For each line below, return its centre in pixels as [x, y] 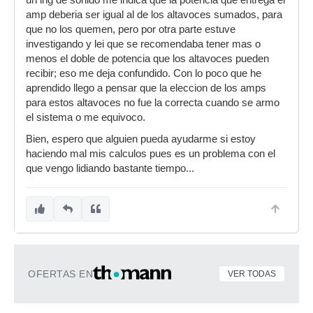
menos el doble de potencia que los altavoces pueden [147, 59]
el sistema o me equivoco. [86, 117]
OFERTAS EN [60, 274]
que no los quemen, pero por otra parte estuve [131, 29]
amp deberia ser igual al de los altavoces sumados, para [154, 15]
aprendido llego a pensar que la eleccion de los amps [146, 88]
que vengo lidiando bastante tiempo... [110, 168]
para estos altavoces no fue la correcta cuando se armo [153, 103]
